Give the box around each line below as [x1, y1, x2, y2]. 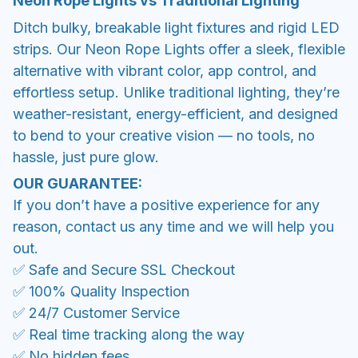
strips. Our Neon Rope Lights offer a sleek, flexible [13, 40, 345, 58]
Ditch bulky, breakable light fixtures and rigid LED [13, 18, 340, 36]
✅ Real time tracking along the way [13, 325, 245, 343]
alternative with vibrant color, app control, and [13, 62, 316, 79]
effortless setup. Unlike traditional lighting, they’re [13, 83, 340, 101]
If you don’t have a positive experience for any [13, 196, 320, 213]
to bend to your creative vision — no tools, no [13, 126, 315, 144]
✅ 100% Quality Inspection [13, 282, 189, 300]
